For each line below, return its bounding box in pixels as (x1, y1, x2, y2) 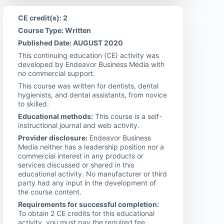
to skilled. (18, 99, 49, 108)
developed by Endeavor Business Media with (18, 59, 164, 68)
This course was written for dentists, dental (18, 81, 158, 90)
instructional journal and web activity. (18, 120, 139, 129)
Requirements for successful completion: (18, 199, 159, 208)
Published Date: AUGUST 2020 (18, 38, 123, 47)
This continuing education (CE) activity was (18, 50, 159, 59)
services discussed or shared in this (18, 160, 134, 169)
